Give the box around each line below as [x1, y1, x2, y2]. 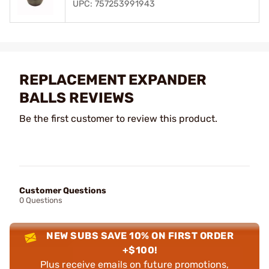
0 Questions [19, 195, 62, 205]
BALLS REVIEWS [19, 89, 134, 106]
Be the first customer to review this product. [19, 112, 217, 124]
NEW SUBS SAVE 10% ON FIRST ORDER [46, 229, 234, 241]
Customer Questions [19, 185, 106, 196]
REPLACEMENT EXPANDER [19, 71, 207, 88]
